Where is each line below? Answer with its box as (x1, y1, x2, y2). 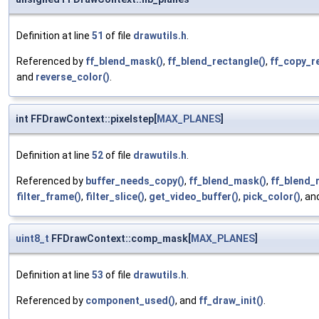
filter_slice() (85, 191, 145, 203)
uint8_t (16, 233, 49, 245)
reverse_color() (36, 71, 110, 83)
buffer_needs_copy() (85, 175, 184, 187)
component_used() (85, 295, 175, 307)
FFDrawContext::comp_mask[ (49, 233, 191, 245)
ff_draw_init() (199, 295, 263, 307)
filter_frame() (16, 191, 81, 203)
